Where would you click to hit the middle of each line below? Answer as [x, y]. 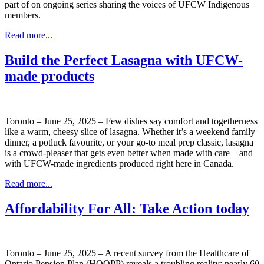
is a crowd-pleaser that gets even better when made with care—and [129, 153]
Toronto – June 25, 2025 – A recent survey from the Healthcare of [127, 253]
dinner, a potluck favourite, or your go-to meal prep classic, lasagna [129, 142]
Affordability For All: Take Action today [127, 208]
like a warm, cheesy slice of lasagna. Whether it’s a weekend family [130, 131]
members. [24, 15]
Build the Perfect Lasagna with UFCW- [124, 60]
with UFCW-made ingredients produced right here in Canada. [119, 163]
